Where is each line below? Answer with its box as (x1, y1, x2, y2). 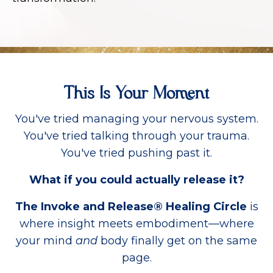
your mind (16, 234, 76, 248)
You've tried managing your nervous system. (15, 112, 258, 126)
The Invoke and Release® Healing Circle (15, 200, 247, 214)
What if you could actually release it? (29, 173, 244, 187)
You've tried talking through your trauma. (24, 129, 249, 143)
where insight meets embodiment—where (19, 217, 254, 231)
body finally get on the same (97, 234, 257, 248)
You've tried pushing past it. (61, 146, 212, 160)
